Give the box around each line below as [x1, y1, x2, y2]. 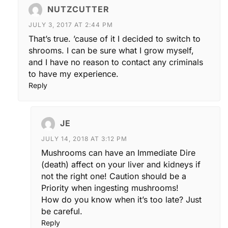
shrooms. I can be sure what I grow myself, [28, 45, 194, 55]
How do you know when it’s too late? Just [41, 194, 202, 205]
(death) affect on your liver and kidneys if [41, 159, 201, 169]
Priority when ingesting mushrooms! [41, 182, 179, 193]
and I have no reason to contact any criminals [28, 56, 203, 67]
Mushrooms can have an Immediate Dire [41, 147, 195, 158]
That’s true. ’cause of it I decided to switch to [28, 33, 201, 44]
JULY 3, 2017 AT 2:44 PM [28, 20, 113, 28]
